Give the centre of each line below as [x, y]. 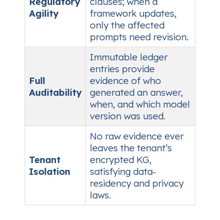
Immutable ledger [129, 57]
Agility [44, 13]
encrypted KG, [121, 159]
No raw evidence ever [137, 136]
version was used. [128, 116]
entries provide [122, 69]
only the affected [127, 25]
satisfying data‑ [123, 171]
